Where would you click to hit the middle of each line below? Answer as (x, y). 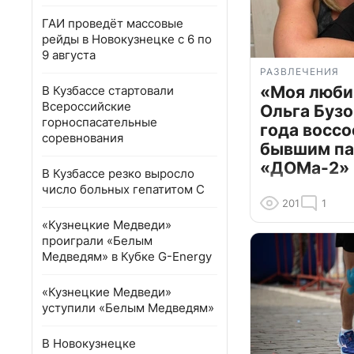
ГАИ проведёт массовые (113, 23)
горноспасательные (100, 122)
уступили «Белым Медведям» (128, 308)
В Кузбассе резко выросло (118, 173)
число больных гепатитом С (123, 189)
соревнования (83, 138)
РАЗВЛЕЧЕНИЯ (299, 72)
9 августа (69, 55)
